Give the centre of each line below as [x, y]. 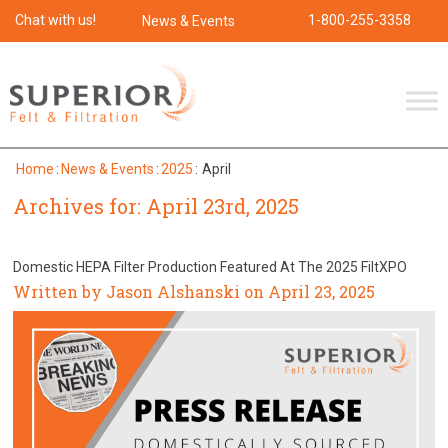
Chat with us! [55, 20]
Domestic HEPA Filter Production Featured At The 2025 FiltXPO [210, 267]
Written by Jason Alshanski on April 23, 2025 [194, 291]
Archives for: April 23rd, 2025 [156, 206]
